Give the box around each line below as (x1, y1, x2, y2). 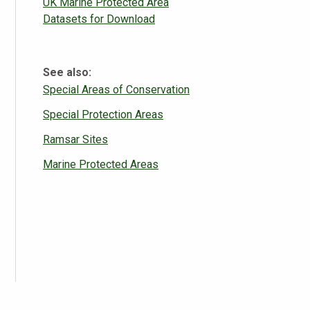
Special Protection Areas (43, 107, 163, 121)
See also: (43, 65, 91, 79)
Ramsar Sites (43, 132, 108, 146)
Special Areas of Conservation (43, 82, 190, 96)
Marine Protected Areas (43, 157, 158, 171)
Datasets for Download (43, 12, 155, 26)
